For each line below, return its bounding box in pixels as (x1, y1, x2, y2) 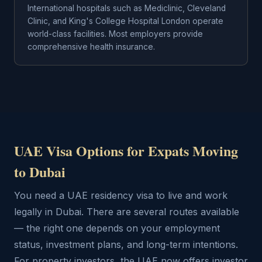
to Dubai (14, 161, 65, 182)
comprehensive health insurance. (27, 42, 155, 51)
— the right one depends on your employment (14, 222, 220, 234)
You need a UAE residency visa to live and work (14, 189, 227, 201)
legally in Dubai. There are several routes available (14, 206, 239, 218)
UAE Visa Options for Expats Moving (14, 140, 238, 161)
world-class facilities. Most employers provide (27, 29, 203, 39)
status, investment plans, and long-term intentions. (14, 239, 238, 250)
